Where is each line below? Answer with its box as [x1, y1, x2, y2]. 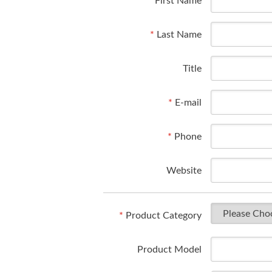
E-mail [172, 98, 202, 107]
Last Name [154, 30, 202, 39]
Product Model [137, 245, 202, 254]
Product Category [123, 211, 202, 220]
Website [166, 166, 202, 175]
